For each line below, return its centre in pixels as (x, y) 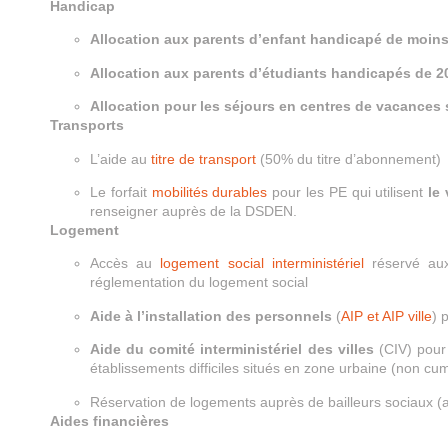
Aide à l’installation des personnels (213, 315)
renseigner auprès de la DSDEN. (193, 210)
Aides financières (109, 420)
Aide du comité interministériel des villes (232, 349)
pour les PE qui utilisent (348, 191)
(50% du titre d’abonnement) (350, 158)
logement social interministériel (262, 263)
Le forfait (121, 191)
